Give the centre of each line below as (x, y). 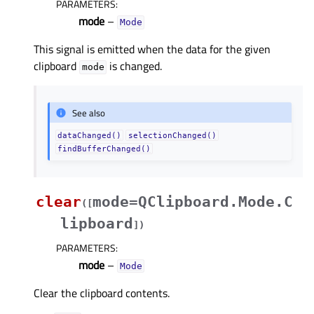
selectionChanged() (172, 136)
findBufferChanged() (104, 149)
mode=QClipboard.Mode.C (193, 202)
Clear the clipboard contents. (102, 293)
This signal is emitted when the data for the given (152, 49)
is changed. (135, 66)
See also (89, 112)
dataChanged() (90, 136)
